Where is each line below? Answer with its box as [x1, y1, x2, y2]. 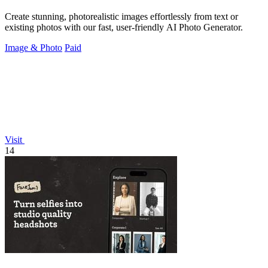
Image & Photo [5, 42, 62, 53]
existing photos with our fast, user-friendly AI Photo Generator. [5, 22, 243, 33]
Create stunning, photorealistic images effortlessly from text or [5, 11, 238, 22]
